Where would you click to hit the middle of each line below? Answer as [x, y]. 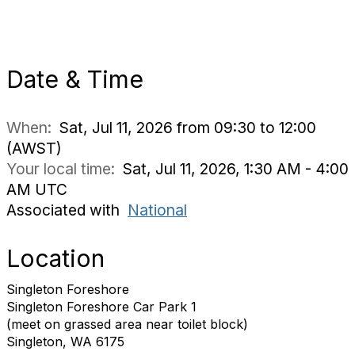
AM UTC [37, 189]
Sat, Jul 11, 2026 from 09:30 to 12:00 [188, 128]
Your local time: [65, 169]
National [157, 210]
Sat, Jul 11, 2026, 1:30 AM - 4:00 [236, 169]
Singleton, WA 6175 [65, 342]
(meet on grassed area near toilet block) [127, 324]
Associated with [67, 210]
